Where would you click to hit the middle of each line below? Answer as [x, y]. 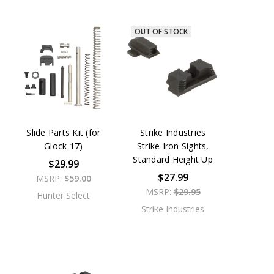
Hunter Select [64, 196]
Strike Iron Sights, [173, 146]
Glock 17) [64, 146]
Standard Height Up [173, 160]
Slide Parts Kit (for [64, 133]
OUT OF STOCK [161, 32]
